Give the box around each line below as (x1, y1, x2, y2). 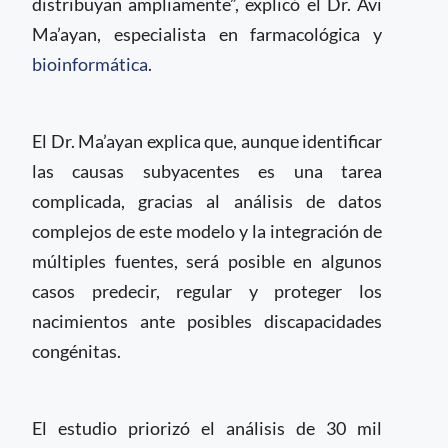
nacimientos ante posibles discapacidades (32, 310, 382, 332)
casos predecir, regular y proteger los (32, 280, 382, 302)
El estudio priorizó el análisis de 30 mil (32, 417, 382, 439)
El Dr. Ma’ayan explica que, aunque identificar (32, 130, 382, 152)
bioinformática (32, 53, 148, 75)
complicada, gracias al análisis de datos (32, 190, 382, 212)
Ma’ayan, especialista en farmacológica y (32, 23, 382, 45)
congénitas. (32, 340, 121, 362)
